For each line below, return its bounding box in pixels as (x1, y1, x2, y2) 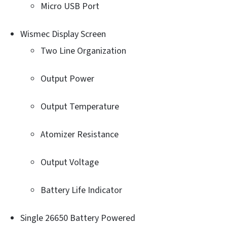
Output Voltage (41, 156, 99, 169)
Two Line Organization (41, 44, 126, 57)
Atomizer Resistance (41, 128, 119, 141)
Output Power (41, 72, 94, 85)
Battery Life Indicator (41, 183, 122, 197)
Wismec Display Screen (20, 27, 106, 41)
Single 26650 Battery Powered (20, 211, 135, 224)
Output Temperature (41, 100, 119, 113)
